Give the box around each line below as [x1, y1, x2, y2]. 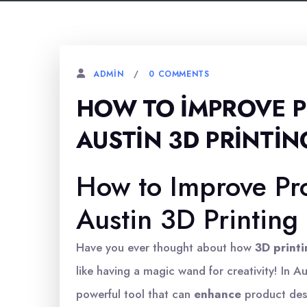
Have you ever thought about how [76, 239, 255, 256]
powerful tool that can [76, 286, 194, 302]
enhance [194, 286, 241, 302]
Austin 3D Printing [76, 199, 298, 239]
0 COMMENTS [149, 67, 210, 80]
